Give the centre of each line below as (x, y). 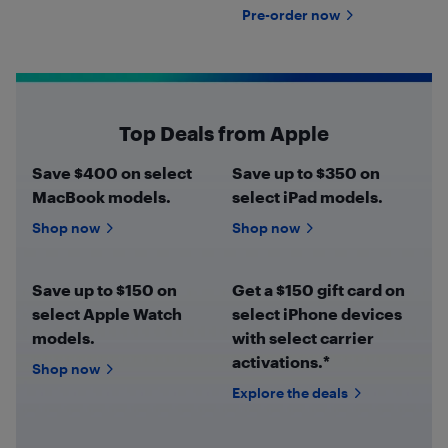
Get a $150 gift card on (318, 289)
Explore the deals (290, 392)
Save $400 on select (112, 172)
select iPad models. (307, 196)
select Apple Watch (107, 313)
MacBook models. (101, 196)
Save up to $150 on (104, 289)
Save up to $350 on (306, 172)
